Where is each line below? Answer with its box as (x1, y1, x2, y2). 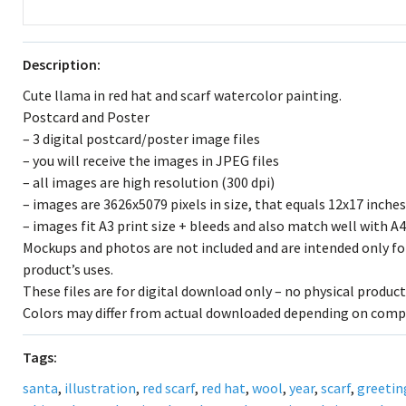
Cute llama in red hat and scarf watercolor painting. (23, 86, 342, 104)
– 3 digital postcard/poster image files (23, 130, 260, 148)
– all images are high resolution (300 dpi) (23, 173, 275, 191)
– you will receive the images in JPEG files (23, 151, 279, 169)
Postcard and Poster (23, 108, 150, 126)
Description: (23, 55, 101, 73)
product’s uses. (23, 260, 113, 278)
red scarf (142, 379, 195, 397)
